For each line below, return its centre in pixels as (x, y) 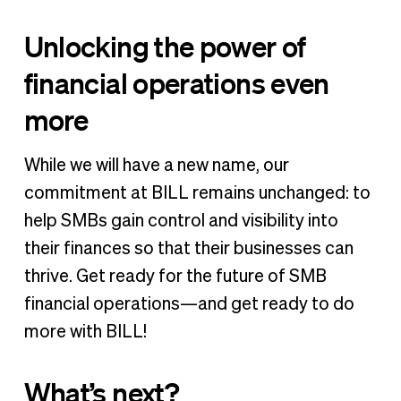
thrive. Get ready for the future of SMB (175, 276)
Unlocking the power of (165, 45)
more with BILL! (85, 332)
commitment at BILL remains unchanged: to (197, 193)
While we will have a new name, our (156, 165)
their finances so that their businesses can (188, 248)
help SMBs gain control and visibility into (181, 221)
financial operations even (176, 82)
